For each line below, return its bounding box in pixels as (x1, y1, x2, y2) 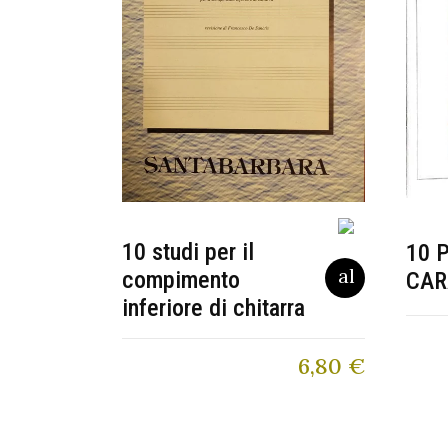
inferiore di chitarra (122, 294, 305, 323)
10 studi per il (122, 238, 254, 267)
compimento (122, 266, 240, 295)
